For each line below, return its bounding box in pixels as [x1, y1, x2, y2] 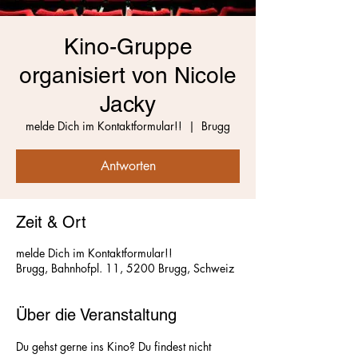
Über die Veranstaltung [16, 305, 177, 324]
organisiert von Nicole [19, 62, 237, 88]
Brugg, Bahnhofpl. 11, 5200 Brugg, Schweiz [16, 261, 234, 276]
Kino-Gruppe [63, 34, 193, 59]
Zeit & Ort [16, 213, 86, 232]
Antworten [100, 157, 156, 174]
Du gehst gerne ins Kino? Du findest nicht [16, 339, 214, 354]
